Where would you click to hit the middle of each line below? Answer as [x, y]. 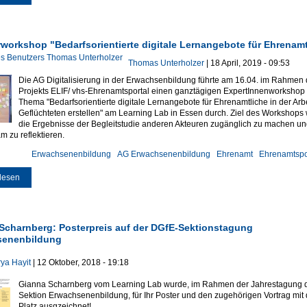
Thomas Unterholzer [166, 63]
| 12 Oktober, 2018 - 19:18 [79, 262]
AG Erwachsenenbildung [163, 154]
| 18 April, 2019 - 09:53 [247, 63]
